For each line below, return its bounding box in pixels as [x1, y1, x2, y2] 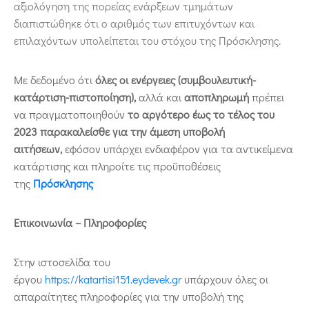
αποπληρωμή [184, 89, 249, 104]
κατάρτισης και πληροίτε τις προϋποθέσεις [14, 158, 221, 173]
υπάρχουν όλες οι [181, 271, 268, 286]
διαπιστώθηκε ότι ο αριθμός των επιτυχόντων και [14, 15, 255, 30]
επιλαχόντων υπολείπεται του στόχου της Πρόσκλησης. [14, 32, 281, 48]
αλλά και [136, 89, 184, 104]
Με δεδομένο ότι [14, 72, 95, 87]
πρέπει [249, 89, 284, 104]
